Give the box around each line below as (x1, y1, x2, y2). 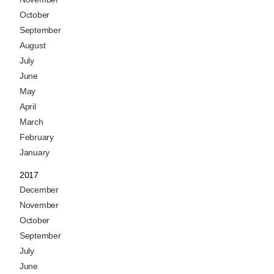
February (20, 132, 54, 143)
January (20, 147, 50, 158)
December (20, 185, 59, 195)
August (20, 40, 46, 51)
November (20, 200, 59, 210)
